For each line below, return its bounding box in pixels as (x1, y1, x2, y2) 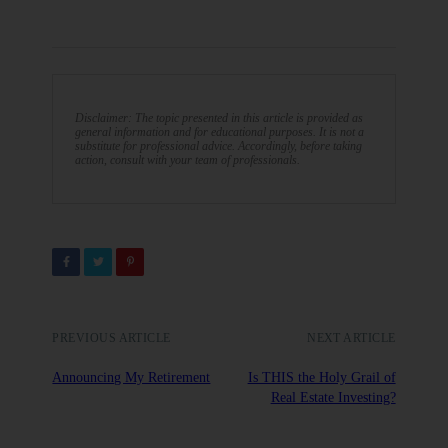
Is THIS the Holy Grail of (247, 369, 396, 386)
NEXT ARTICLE (307, 332, 396, 345)
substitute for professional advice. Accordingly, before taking (75, 138, 363, 153)
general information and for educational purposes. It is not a (75, 124, 365, 139)
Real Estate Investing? (270, 389, 396, 406)
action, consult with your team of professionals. (75, 152, 301, 167)
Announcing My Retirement (52, 369, 211, 386)
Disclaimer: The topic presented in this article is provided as (75, 110, 364, 125)
